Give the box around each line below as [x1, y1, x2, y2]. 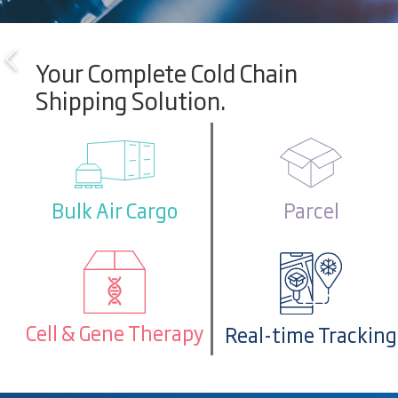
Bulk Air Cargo [51, 195, 178, 226]
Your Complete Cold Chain [36, 54, 298, 90]
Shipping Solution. [36, 82, 226, 117]
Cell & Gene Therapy [25, 318, 203, 348]
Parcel [283, 195, 339, 225]
